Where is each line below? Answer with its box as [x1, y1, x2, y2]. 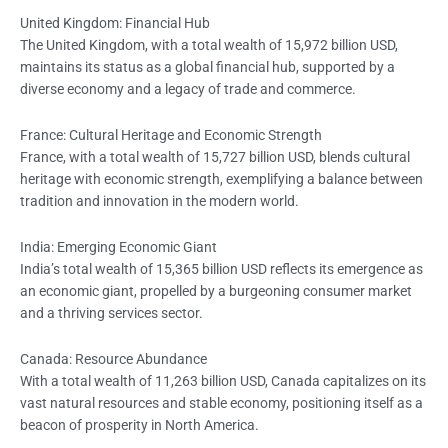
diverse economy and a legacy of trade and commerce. [20, 81, 356, 98]
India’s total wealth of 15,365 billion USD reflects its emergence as [20, 261, 423, 278]
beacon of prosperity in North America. [20, 416, 259, 433]
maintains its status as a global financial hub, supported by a [20, 59, 395, 76]
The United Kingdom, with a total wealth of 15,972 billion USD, [20, 37, 398, 54]
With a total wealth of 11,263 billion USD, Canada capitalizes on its [20, 372, 426, 389]
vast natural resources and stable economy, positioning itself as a [20, 394, 423, 411]
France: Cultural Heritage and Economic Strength [20, 127, 322, 144]
